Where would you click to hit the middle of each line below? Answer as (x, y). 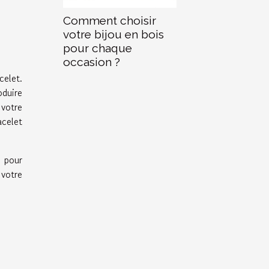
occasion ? (92, 62)
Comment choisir (110, 20)
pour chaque (98, 48)
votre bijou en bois (113, 34)
